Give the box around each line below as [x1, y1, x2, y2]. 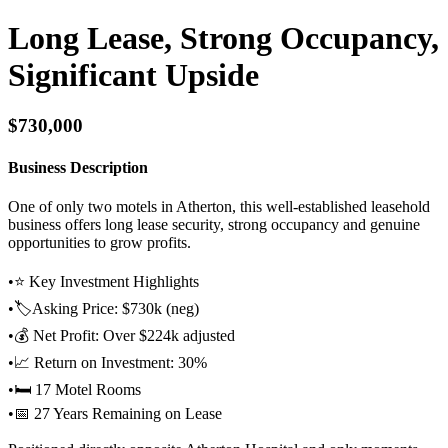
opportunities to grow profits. [8, 233, 191, 251]
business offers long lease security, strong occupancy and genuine [8, 215, 420, 233]
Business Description [8, 158, 148, 176]
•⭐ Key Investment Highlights [8, 272, 199, 290]
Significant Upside [8, 56, 259, 93]
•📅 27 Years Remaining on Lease [8, 404, 222, 422]
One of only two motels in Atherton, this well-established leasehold [8, 197, 430, 215]
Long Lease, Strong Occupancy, [8, 19, 439, 56]
